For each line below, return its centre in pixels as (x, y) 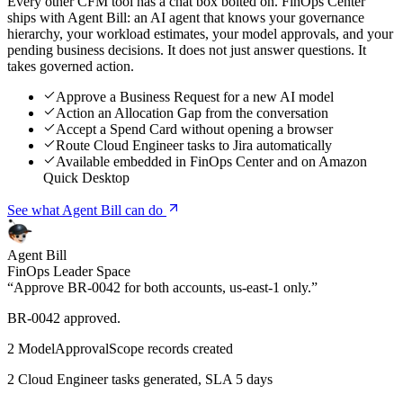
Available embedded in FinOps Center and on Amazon (211, 161)
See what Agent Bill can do (87, 210)
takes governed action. (71, 66)
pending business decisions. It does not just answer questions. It (187, 49)
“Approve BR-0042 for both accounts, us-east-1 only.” (162, 287)
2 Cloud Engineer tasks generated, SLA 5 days (140, 379)
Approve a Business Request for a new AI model (195, 96)
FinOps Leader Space (69, 271)
